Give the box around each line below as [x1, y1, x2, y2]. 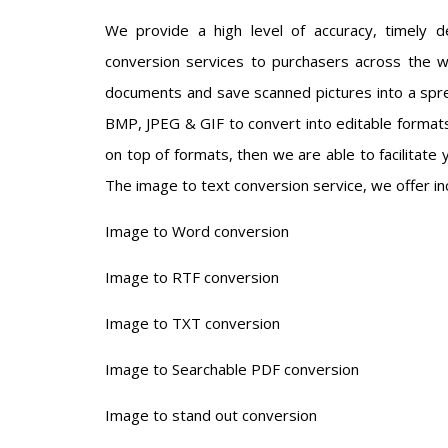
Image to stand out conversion [105, 405, 317, 425]
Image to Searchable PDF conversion [105, 359, 359, 379]
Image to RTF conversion [105, 267, 279, 287]
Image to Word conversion [105, 221, 289, 241]
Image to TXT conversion [105, 313, 280, 333]
